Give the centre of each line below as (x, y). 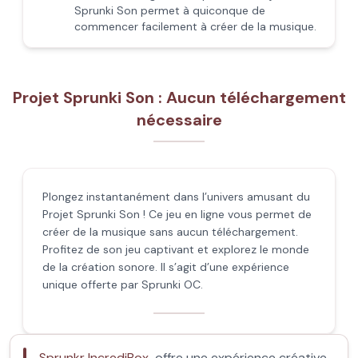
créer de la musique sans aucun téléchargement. (170, 232)
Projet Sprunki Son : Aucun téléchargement (179, 97)
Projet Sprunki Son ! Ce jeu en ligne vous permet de (177, 214)
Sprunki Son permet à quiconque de (170, 10)
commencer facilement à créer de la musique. (195, 26)
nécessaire (179, 120)
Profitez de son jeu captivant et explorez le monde (176, 249)
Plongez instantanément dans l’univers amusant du (176, 197)
